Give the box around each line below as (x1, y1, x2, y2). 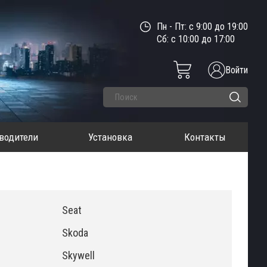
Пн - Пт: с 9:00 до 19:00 (157, 21, 248, 32)
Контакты (184, 131, 226, 143)
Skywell (62, 249, 95, 262)
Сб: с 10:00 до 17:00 (157, 33, 235, 45)
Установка (88, 131, 132, 143)
